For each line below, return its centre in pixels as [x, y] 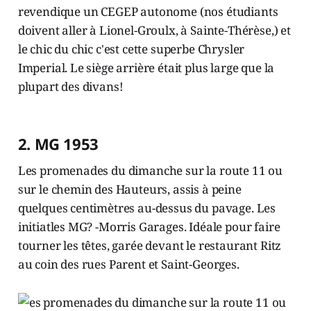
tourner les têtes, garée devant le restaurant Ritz [150, 246]
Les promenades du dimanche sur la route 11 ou [150, 171]
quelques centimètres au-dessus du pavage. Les [147, 208]
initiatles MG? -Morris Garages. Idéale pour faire [149, 227]
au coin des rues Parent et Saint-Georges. [128, 264]
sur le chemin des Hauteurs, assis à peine [129, 190]
